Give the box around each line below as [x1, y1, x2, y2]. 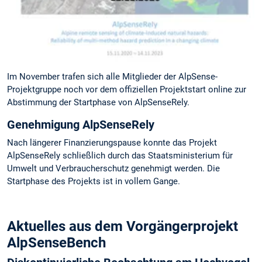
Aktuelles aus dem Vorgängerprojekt [7, 218, 238, 235]
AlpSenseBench [7, 235, 106, 251]
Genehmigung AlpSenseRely [7, 118, 154, 132]
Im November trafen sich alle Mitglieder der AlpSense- [7, 71, 218, 82]
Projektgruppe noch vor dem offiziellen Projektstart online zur [7, 84, 246, 95]
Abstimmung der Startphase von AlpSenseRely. [7, 96, 189, 108]
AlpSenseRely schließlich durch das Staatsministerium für [7, 150, 233, 161]
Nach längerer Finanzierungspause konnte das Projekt [7, 137, 217, 149]
